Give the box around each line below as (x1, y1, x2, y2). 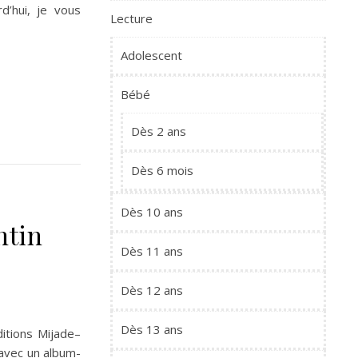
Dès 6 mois (131, 162, 193, 178)
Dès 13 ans (121, 321, 183, 337)
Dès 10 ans (121, 204, 183, 220)
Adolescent (121, 47, 182, 63)
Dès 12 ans (121, 282, 183, 298)
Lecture (110, 10, 153, 26)
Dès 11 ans (121, 243, 183, 259)
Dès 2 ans (131, 123, 186, 139)
